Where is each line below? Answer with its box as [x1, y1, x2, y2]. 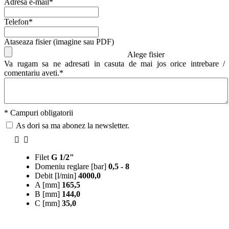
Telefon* [4, 17, 33, 26]
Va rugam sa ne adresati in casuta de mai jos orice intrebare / [4, 59, 225, 68]
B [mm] [35, 189, 60, 198]
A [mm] [35, 180, 60, 189]
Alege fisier [127, 50, 165, 59]
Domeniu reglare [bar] [35, 162, 106, 171]
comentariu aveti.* [4, 68, 63, 77]
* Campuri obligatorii [4, 108, 73, 117]
